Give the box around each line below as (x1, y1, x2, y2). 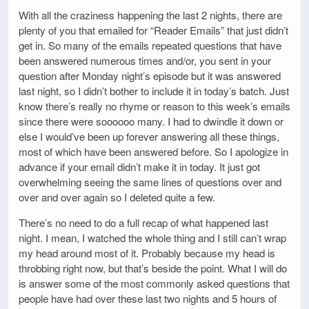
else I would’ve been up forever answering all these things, (19, 129, 279, 144)
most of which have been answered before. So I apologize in (19, 144, 288, 159)
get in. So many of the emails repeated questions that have (19, 38, 281, 53)
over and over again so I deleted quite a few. (19, 190, 215, 205)
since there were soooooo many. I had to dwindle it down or (19, 114, 283, 129)
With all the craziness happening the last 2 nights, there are (19, 8, 282, 23)
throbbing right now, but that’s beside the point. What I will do (19, 261, 287, 276)
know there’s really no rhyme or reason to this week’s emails (19, 99, 290, 114)
